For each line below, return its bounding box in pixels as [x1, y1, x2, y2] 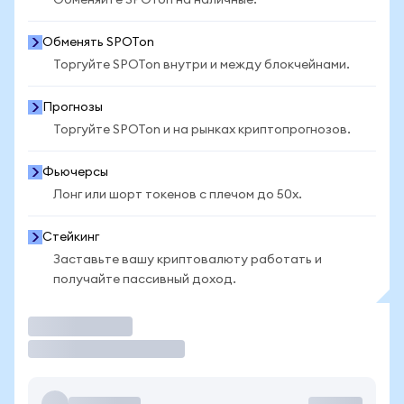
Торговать [28, 317, 96, 335]
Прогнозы [42, 101, 103, 114]
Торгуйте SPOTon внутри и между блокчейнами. [53, 59, 350, 71]
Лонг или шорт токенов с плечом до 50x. [53, 188, 302, 201]
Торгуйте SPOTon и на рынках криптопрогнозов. [53, 124, 351, 136]
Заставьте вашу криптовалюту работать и [53, 253, 322, 266]
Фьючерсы [42, 166, 108, 179]
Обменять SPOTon [42, 36, 154, 49]
